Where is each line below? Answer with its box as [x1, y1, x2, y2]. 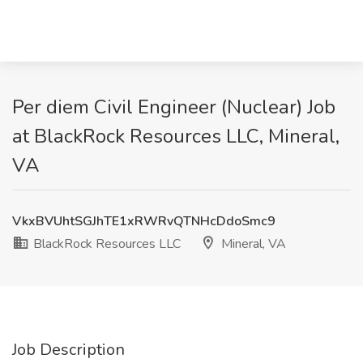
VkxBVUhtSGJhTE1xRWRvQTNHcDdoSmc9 [12, 212, 275, 230]
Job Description [12, 339, 125, 361]
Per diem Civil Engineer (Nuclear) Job [12, 94, 335, 120]
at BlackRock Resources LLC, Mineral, [12, 123, 340, 149]
